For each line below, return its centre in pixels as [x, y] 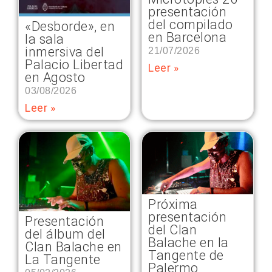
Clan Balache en [73, 246]
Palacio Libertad [74, 65]
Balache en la [189, 243]
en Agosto [55, 78]
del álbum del [65, 234]
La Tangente [63, 259]
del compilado [191, 24]
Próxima [173, 205]
